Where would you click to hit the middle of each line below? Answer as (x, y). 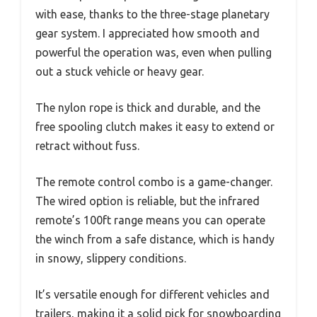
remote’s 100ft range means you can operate (150, 220)
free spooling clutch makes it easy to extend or (155, 126)
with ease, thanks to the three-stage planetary (152, 14)
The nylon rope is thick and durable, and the (148, 107)
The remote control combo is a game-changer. (154, 181)
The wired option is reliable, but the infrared (148, 201)
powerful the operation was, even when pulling (154, 52)
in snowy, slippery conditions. (111, 258)
